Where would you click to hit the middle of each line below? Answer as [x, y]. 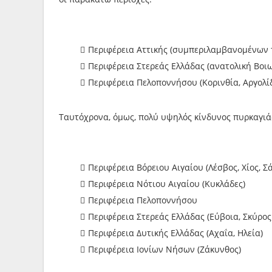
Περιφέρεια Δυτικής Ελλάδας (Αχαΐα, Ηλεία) [175, 233]
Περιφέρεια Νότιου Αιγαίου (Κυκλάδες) [167, 184]
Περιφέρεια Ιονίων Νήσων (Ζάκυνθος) [165, 249]
